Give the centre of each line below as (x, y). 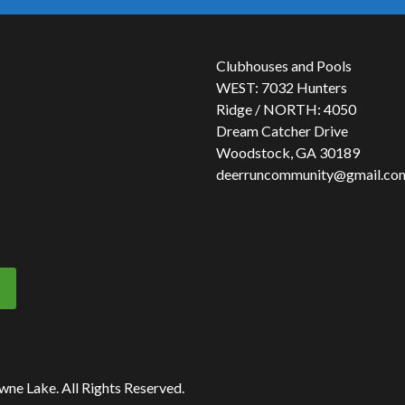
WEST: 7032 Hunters (282, 87)
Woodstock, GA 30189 (288, 152)
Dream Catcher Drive (282, 131)
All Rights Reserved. (123, 387)
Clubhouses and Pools (284, 66)
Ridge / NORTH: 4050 (286, 109)
